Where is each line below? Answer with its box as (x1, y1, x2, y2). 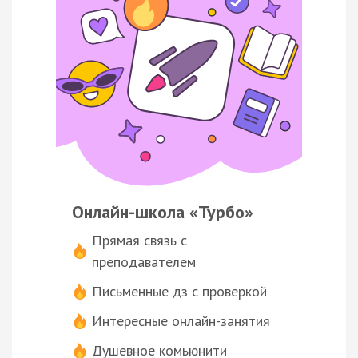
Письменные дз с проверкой (92, 282, 267, 301)
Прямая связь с (92, 231, 187, 250)
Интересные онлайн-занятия (92, 312, 270, 331)
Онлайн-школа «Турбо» (72, 201, 253, 224)
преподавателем (92, 253, 196, 272)
